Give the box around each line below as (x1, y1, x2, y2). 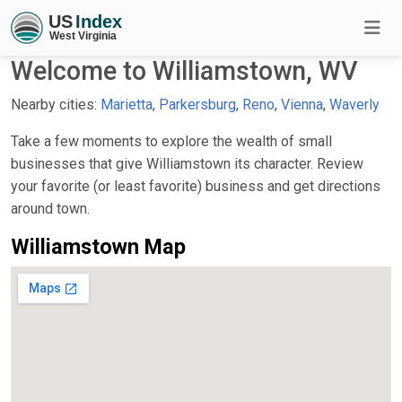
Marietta (100, 95, 153, 113)
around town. (11, 199, 90, 217)
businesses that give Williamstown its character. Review (11, 154, 363, 172)
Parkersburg (159, 95, 236, 113)
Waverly (329, 95, 380, 113)
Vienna (281, 95, 323, 113)
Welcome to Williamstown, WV (11, 55, 358, 86)
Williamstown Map (11, 233, 186, 259)
